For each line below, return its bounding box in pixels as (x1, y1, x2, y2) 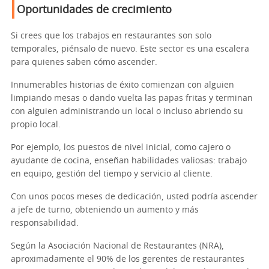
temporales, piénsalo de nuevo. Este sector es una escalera (11, 44, 249, 53)
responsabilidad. (11, 219, 79, 228)
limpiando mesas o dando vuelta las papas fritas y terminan (11, 94, 253, 103)
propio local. (11, 120, 61, 129)
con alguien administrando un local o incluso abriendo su (11, 107, 243, 116)
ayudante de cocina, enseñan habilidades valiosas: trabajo (11, 156, 247, 165)
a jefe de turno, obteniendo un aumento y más (11, 205, 199, 214)
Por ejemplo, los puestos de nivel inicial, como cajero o (11, 143, 231, 152)
